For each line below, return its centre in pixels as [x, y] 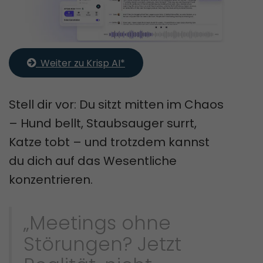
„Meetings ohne [97, 223]
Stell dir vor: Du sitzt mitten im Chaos [116, 105]
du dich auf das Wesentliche [93, 161]
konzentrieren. [51, 180]
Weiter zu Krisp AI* [80, 63]
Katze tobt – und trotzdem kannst [109, 142]
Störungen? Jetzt [102, 244]
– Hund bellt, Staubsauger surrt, [103, 124]
